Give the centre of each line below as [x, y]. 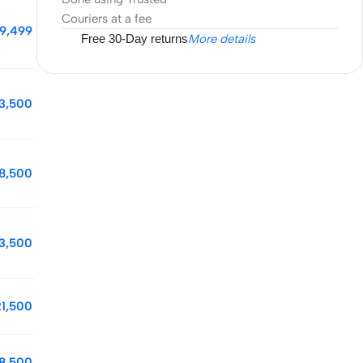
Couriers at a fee [106, 18]
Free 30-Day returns [134, 38]
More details [221, 38]
